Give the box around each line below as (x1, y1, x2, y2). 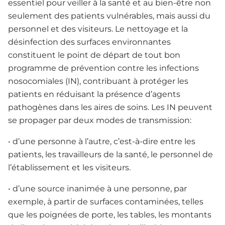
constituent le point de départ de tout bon (8, 50, 180, 60)
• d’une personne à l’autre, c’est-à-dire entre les (8, 137, 195, 147)
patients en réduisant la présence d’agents (8, 89, 180, 99)
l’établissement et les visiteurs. (8, 163, 131, 173)
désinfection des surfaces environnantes (8, 37, 171, 47)
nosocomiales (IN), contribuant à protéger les (8, 76, 188, 86)
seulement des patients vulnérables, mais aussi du (8, 11, 210, 21)
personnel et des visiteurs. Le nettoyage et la (8, 24, 188, 34)
